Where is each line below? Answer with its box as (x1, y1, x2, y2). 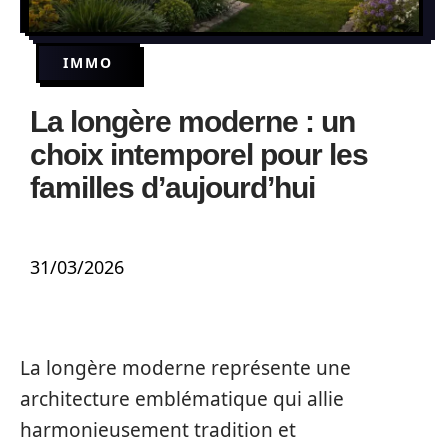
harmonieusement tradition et (20, 417, 296, 443)
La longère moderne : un (30, 105, 355, 138)
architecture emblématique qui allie (20, 386, 344, 412)
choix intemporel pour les (30, 138, 368, 171)
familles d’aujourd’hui (30, 171, 315, 204)
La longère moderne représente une (20, 355, 351, 381)
